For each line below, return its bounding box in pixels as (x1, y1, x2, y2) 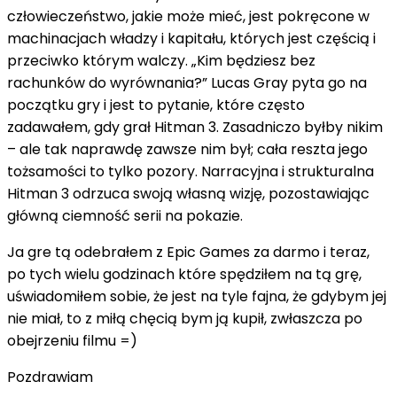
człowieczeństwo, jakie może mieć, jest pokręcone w (7, 5, 370, 27)
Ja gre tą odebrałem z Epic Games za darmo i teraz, (7, 241, 370, 262)
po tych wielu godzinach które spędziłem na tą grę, (7, 263, 362, 284)
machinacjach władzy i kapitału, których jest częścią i (7, 27, 376, 49)
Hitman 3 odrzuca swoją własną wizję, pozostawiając (7, 183, 370, 204)
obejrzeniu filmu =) (7, 330, 137, 351)
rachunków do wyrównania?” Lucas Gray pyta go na (7, 72, 367, 93)
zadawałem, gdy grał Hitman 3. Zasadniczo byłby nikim (7, 116, 383, 137)
